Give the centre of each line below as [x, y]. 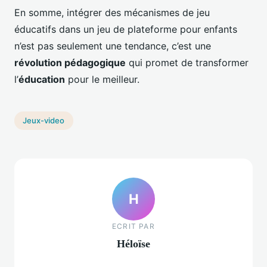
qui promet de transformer [187, 62]
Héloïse [133, 244]
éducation [42, 79]
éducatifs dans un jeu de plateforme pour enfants [126, 29]
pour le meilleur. [102, 79]
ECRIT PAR [133, 226]
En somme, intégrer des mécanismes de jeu [112, 12]
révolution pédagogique [70, 62]
